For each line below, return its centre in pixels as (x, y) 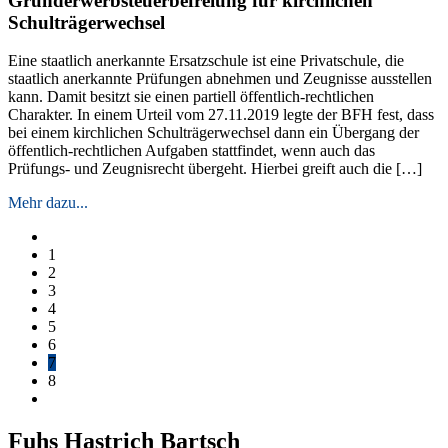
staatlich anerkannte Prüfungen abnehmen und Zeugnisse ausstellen (220, 79)
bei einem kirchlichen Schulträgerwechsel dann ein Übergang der (213, 133)
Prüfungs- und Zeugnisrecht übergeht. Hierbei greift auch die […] (215, 169)
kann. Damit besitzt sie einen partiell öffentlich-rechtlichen (191, 97)
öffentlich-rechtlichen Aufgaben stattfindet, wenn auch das (191, 151)
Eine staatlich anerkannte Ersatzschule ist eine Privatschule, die (206, 61)
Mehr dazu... (48, 203)
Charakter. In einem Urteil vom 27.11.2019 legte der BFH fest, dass (221, 115)
